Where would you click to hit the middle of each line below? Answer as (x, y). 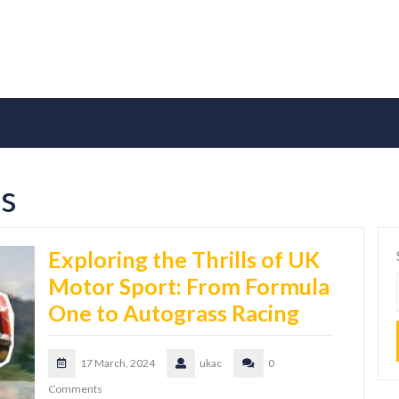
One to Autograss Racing (174, 313)
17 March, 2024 (118, 363)
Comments (75, 389)
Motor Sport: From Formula (189, 286)
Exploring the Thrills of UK (184, 260)
